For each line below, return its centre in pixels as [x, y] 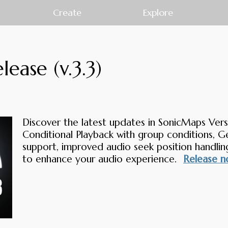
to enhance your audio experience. [101, 159]
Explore [158, 12]
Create [67, 12]
